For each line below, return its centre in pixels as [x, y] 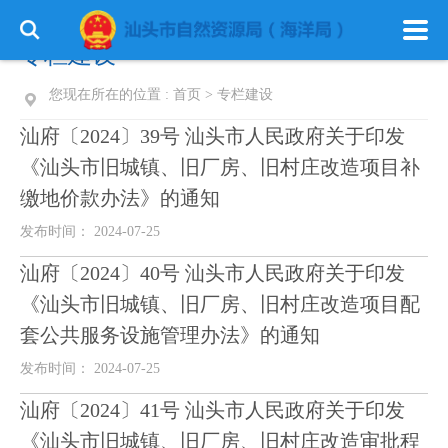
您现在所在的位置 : [111, 94]
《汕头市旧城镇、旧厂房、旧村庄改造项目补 [220, 167]
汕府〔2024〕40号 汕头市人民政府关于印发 [212, 273]
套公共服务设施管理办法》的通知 [170, 335]
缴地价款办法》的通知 [120, 198]
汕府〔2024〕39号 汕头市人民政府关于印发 [212, 136]
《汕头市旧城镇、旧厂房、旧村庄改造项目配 [220, 304]
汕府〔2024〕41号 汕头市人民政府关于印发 [212, 410]
